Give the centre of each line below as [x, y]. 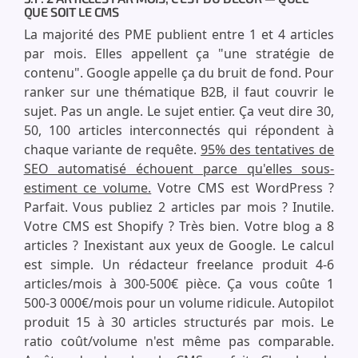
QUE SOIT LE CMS [71, 12]
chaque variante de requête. [112, 149]
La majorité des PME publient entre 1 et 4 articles [179, 34]
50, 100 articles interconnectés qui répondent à [179, 130]
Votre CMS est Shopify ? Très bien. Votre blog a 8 [179, 226]
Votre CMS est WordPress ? [243, 188]
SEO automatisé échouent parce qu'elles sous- [179, 169]
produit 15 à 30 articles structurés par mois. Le [179, 322]
